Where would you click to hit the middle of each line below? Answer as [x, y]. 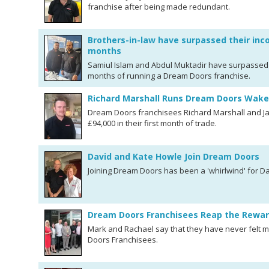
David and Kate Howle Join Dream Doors [174, 156]
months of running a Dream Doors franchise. [169, 76]
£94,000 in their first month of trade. [152, 123]
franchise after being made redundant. [159, 7]
